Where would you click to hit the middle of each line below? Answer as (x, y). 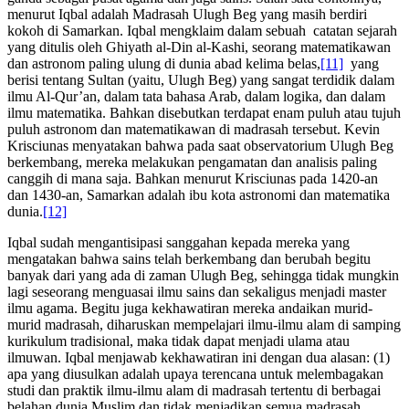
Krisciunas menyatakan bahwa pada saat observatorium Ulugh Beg (200, 145)
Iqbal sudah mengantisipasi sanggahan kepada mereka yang (178, 242)
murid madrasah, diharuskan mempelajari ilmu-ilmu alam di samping (204, 324)
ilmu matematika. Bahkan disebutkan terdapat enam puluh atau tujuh (204, 112)
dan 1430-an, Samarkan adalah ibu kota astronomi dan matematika (199, 194)
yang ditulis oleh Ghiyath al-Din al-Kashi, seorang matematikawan (199, 47)
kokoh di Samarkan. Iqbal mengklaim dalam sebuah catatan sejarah (202, 30)
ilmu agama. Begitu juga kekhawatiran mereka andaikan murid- (190, 308)
